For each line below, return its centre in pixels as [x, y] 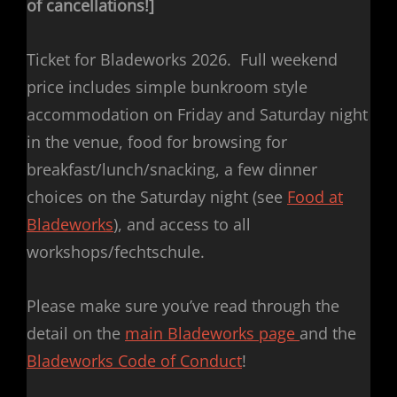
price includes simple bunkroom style [167, 87]
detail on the [76, 334]
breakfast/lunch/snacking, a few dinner [172, 170]
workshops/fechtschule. [116, 252]
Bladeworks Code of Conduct [134, 361]
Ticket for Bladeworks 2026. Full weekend [182, 60]
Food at [315, 197]
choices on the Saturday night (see [157, 197]
